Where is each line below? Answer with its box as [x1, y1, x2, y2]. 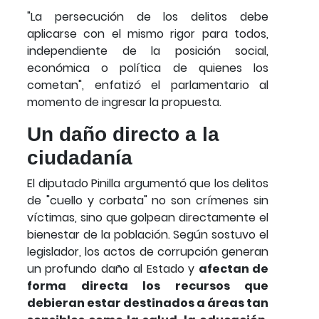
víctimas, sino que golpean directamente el [27, 209, 268, 226]
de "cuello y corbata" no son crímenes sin [27, 192, 268, 209]
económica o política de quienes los [27, 59, 268, 76]
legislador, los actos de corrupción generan [27, 243, 268, 260]
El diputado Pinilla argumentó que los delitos [27, 174, 268, 192]
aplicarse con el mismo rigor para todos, [27, 25, 268, 42]
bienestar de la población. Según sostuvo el [27, 226, 268, 243]
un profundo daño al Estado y [27, 260, 199, 277]
